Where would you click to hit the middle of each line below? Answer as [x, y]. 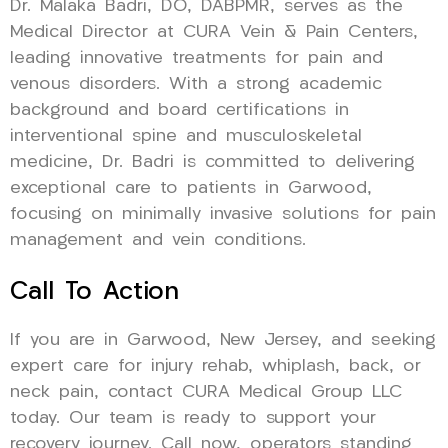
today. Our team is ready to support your [193, 418]
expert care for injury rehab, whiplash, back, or [215, 366]
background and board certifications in [179, 110]
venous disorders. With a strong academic [196, 84]
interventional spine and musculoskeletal [186, 136]
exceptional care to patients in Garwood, [191, 188]
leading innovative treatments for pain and [196, 58]
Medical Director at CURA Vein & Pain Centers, [214, 32]
